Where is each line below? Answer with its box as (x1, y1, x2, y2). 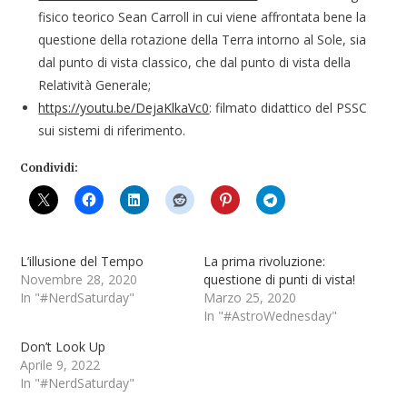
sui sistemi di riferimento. (38, 122, 186, 140)
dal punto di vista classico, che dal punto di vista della (38, 54, 352, 72)
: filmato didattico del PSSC (209, 99, 368, 117)
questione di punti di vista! (203, 271, 355, 289)
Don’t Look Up (20, 338, 106, 356)
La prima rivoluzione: (203, 253, 325, 271)
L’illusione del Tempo (20, 253, 144, 271)
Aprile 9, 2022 (20, 356, 101, 374)
